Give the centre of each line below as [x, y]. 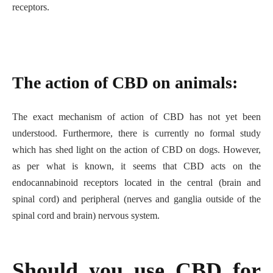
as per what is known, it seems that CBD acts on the [136, 166]
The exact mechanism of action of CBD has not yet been [136, 117]
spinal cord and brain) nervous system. [87, 216]
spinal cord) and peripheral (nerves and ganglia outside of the [136, 199]
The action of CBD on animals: [125, 83]
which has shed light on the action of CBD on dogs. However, [136, 150]
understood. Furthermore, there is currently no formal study [136, 133]
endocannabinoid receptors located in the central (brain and [136, 183]
